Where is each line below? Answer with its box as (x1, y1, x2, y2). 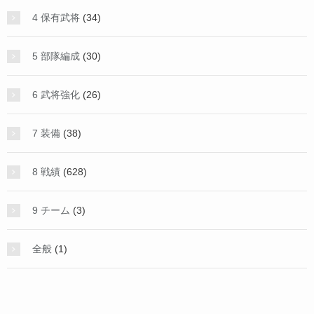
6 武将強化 (32, 88, 80, 100)
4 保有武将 (32, 11, 80, 23)
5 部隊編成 (32, 50, 80, 62)
